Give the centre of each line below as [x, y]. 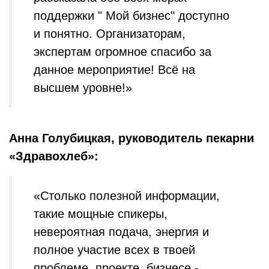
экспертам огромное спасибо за [122, 52]
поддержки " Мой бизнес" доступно [131, 16]
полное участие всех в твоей [114, 250]
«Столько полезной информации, [127, 196]
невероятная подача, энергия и [121, 232]
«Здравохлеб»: [54, 156]
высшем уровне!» [83, 88]
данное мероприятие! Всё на [114, 70]
